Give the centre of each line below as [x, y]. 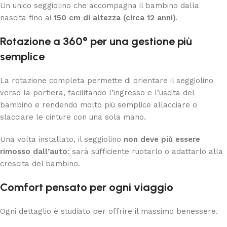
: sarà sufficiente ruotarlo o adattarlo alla [145, 151]
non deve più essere [162, 139]
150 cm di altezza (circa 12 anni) [115, 17]
